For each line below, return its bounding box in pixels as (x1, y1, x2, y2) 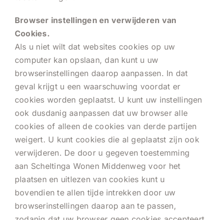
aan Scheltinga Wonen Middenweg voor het (15, 161, 181, 171)
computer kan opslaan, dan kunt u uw (15, 55, 159, 65)
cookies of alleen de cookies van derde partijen (15, 121, 197, 131)
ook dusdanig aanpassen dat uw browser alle (15, 108, 188, 118)
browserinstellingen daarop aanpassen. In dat (15, 68, 188, 78)
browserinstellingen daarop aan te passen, (15, 200, 176, 211)
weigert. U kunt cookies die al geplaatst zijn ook (15, 134, 199, 144)
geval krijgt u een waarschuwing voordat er (15, 81, 181, 91)
